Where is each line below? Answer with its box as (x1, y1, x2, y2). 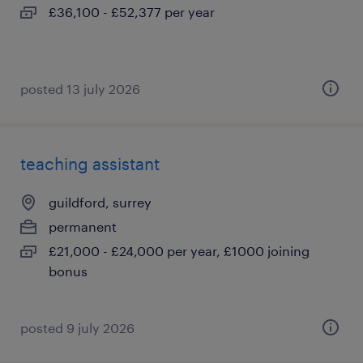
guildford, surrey (49, 194, 152, 210)
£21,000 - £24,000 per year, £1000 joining (49, 243, 310, 258)
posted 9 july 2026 (20, 320, 135, 335)
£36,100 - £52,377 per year (49, 4, 215, 19)
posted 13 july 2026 (20, 81, 140, 96)
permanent (49, 219, 117, 234)
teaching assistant (20, 154, 160, 173)
